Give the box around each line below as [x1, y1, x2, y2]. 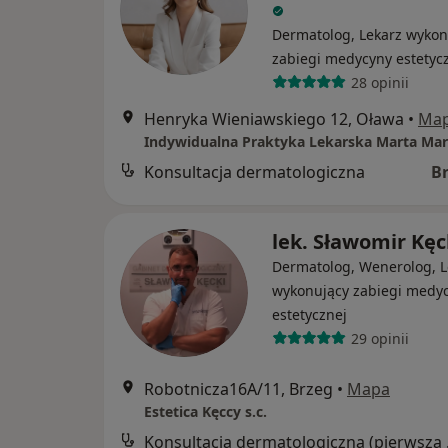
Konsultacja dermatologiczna [144, 161, 365, 184]
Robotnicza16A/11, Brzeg [144, 378, 333, 401]
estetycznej [272, 305, 347, 325]
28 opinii [350, 72, 409, 92]
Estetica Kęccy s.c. [144, 402, 267, 422]
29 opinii [350, 328, 409, 348]
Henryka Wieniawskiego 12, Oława [144, 108, 404, 131]
